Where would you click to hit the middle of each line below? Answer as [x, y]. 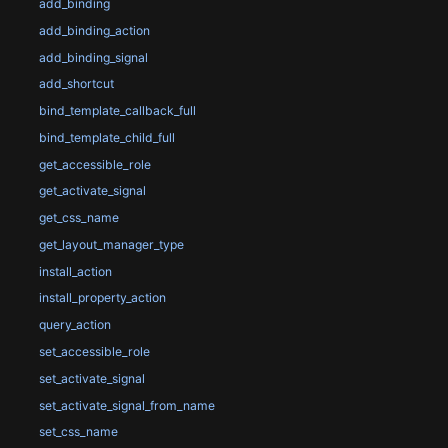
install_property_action [102, 298]
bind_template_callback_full [117, 111]
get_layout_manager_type [111, 244]
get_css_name [78, 218]
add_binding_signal [93, 57]
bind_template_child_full [106, 137]
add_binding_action [94, 30]
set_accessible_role [94, 352]
